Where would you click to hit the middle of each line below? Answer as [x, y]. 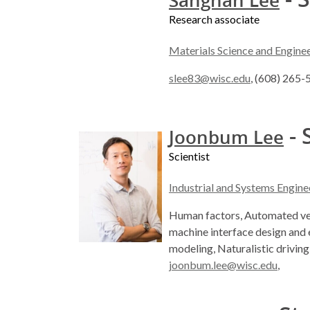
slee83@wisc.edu [210, 78]
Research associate [214, 19]
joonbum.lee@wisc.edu [223, 265]
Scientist [189, 156]
